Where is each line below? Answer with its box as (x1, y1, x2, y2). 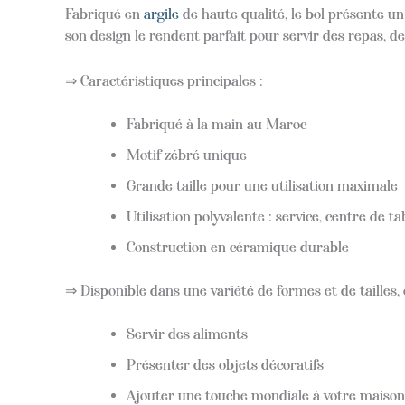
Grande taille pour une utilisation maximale (127, 176, 398, 194)
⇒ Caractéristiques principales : (65, 71, 263, 89)
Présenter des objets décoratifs (127, 355, 324, 373)
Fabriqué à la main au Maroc (127, 115, 306, 133)
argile (144, 5, 179, 23)
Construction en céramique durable (127, 238, 349, 256)
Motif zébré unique (127, 146, 247, 164)
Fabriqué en (65, 5, 144, 23)
